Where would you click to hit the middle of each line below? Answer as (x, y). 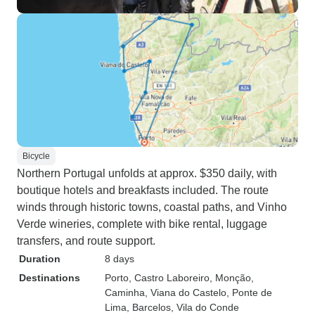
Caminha (125, 292)
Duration (40, 259)
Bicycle (36, 156)
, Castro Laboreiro (169, 278)
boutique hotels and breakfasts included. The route (143, 190)
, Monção (230, 278)
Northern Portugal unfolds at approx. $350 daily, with (147, 173)
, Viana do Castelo (186, 292)
